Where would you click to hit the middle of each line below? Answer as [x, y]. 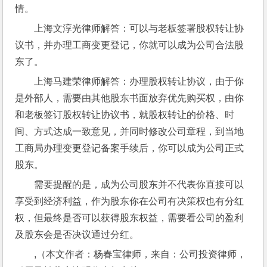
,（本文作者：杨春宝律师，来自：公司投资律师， [140, 254]
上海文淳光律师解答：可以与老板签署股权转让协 [139, 28]
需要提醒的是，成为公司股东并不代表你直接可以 [139, 184]
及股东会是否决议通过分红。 [77, 235]
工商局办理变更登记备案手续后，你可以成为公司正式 [130, 148]
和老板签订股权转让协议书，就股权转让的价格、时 [125, 115]
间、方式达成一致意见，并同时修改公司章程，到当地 [130, 131]
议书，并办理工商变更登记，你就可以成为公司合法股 [130, 45]
